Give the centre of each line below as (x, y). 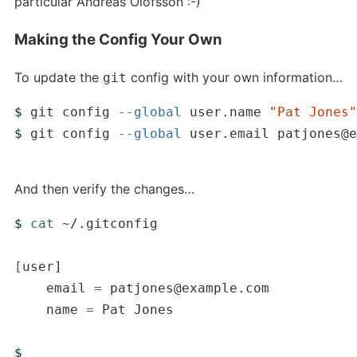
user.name (225, 112)
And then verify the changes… (104, 188)
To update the (58, 77)
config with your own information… (234, 77)
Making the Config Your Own (118, 40)
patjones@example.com (185, 288)
